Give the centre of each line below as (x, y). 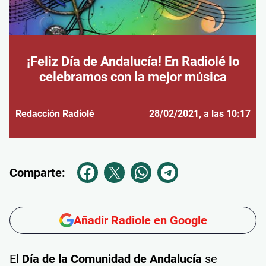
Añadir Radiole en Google (140, 220)
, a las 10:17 (225, 114)
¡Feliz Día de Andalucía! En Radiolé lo (133, 61)
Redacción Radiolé (55, 114)
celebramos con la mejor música (133, 77)
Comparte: (37, 172)
